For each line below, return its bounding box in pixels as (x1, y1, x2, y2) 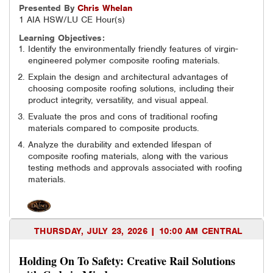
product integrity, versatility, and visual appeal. (28, 94, 208, 106)
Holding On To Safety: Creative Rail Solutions (19, 253, 235, 269)
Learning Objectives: (19, 32, 105, 44)
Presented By (19, 2, 77, 14)
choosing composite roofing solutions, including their (28, 83, 234, 94)
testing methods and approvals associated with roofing (28, 162, 242, 174)
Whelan (102, 2, 132, 14)
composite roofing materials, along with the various (28, 151, 228, 162)
